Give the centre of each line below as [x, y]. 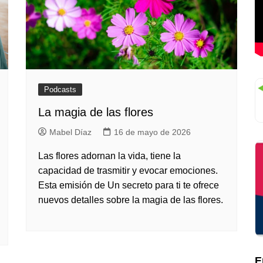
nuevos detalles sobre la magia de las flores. [131, 200]
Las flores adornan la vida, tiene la [109, 156]
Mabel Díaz [70, 132]
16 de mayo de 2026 [152, 132]
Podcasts [60, 90]
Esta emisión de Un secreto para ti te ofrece [129, 185]
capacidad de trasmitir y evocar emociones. [128, 171]
